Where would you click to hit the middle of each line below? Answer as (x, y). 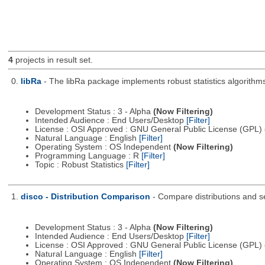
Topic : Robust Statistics (80, 165)
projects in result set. (53, 60)
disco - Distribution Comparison (85, 197)
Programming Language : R (88, 156)
